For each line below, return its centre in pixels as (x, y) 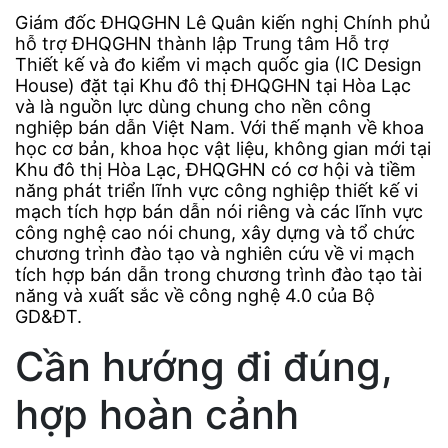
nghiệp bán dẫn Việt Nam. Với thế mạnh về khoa (219, 128)
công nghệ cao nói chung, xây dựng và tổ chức (215, 233)
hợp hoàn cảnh (157, 415)
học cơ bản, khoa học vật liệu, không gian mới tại (223, 149)
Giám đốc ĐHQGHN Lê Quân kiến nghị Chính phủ (222, 23)
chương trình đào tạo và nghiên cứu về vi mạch (215, 254)
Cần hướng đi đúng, (204, 367)
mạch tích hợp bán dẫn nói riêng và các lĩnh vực (219, 212)
